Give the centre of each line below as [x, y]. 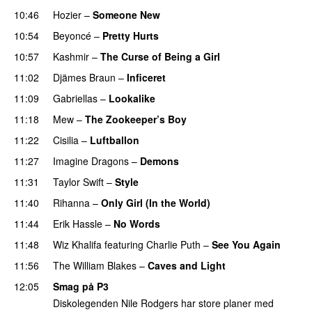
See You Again [246, 244]
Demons [159, 161]
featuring [124, 244]
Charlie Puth [173, 244]
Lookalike [132, 98]
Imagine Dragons [91, 161]
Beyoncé [72, 35]
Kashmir [71, 56]
